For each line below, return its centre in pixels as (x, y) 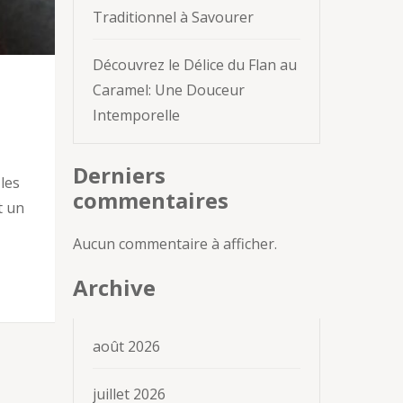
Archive (114, 287)
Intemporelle (136, 115)
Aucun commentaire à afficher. (175, 243)
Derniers (119, 175)
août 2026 (126, 346)
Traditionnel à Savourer (173, 17)
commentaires (151, 200)
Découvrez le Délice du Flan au (195, 64)
